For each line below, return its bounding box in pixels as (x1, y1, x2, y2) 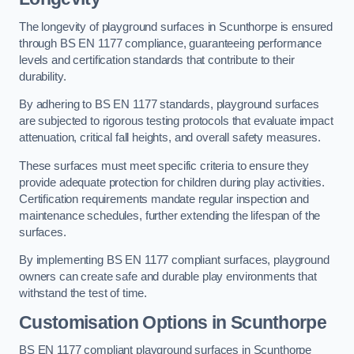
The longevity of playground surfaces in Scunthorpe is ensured (19, 20, 333, 33)
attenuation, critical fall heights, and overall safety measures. (19, 131, 324, 145)
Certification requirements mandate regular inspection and (19, 192, 309, 205)
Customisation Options (19, 311, 208, 333)
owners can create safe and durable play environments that (19, 270, 317, 284)
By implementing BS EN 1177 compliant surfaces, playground (19, 254, 330, 267)
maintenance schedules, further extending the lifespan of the (19, 209, 321, 222)
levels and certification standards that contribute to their (19, 53, 295, 66)
